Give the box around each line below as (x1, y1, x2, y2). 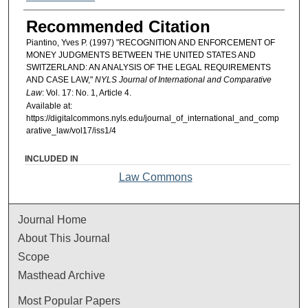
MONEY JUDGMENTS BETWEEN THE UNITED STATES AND (25, 50, 256, 60)
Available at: (25, 101, 72, 111)
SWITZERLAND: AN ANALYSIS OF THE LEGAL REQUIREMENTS (25, 63, 271, 73)
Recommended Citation (25, 17, 210, 36)
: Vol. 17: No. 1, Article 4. (41, 88, 131, 98)
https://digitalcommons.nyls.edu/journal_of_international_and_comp (25, 113, 279, 124)
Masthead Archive (18, 269, 106, 281)
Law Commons (118, 170, 192, 183)
